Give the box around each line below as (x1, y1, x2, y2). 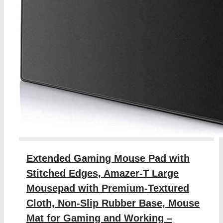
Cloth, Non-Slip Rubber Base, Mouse (26, 198, 200, 209)
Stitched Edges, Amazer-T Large (26, 168, 179, 179)
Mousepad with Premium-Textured (26, 183, 189, 194)
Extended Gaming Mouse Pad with (26, 153, 190, 164)
